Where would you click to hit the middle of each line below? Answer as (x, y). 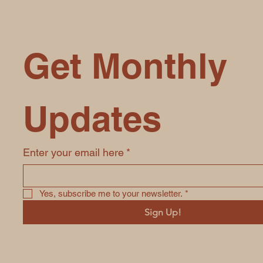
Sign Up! (163, 212)
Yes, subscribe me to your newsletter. (111, 193)
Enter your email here (74, 152)
